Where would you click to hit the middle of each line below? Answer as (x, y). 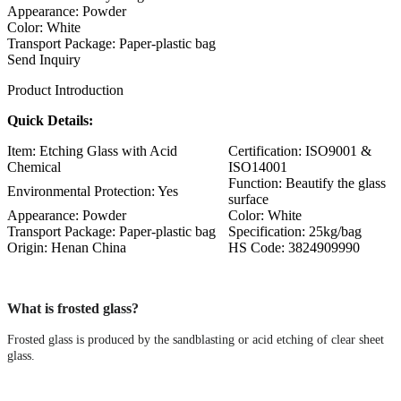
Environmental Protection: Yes (93, 191)
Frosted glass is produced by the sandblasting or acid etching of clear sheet (196, 339)
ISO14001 (258, 166)
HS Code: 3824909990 (294, 247)
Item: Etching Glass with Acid (92, 150)
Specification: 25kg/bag (295, 231)
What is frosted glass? (73, 308)
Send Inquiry (44, 59)
